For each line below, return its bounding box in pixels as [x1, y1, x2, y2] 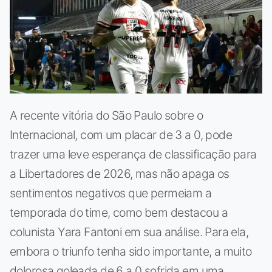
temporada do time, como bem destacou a [10, 205, 228, 220]
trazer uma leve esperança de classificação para [10, 146, 257, 161]
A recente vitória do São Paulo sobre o [10, 107, 203, 123]
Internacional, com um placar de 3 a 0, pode [10, 127, 233, 142]
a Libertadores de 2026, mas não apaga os [10, 166, 229, 181]
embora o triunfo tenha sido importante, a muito [10, 243, 252, 259]
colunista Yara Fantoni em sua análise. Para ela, [10, 224, 249, 239]
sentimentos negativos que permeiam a [10, 185, 212, 200]
